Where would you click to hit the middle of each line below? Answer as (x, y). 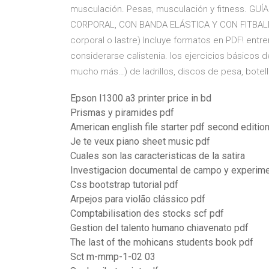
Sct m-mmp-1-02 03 (113, 257)
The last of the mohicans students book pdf (162, 242)
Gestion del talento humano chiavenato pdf (159, 228)
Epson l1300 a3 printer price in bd (141, 98)
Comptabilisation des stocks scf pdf (147, 213)
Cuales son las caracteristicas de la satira (158, 156)
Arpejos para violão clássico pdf (138, 199)
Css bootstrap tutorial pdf (124, 185)
